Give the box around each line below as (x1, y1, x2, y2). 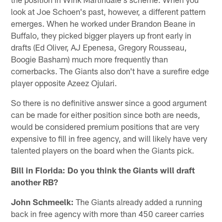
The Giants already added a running (74, 196, 203, 207)
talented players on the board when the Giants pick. (11, 145, 195, 155)
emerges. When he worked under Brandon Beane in (11, 18, 196, 28)
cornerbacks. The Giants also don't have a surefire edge (11, 65, 210, 76)
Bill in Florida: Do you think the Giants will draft (11, 165, 195, 175)
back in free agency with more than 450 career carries (11, 208, 205, 219)
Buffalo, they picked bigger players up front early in (11, 30, 192, 40)
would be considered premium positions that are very (11, 121, 200, 131)
